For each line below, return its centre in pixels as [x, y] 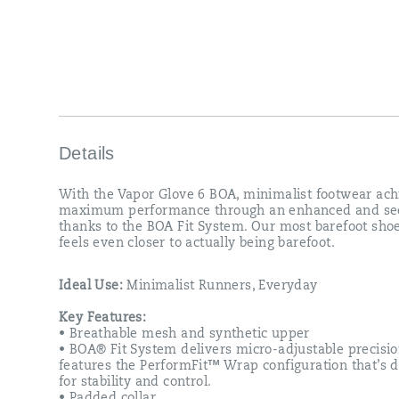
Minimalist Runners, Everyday [222, 286]
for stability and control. [135, 383]
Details [87, 153]
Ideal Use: [93, 286]
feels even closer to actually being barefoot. [197, 244]
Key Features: [103, 318]
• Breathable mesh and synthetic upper [184, 334]
